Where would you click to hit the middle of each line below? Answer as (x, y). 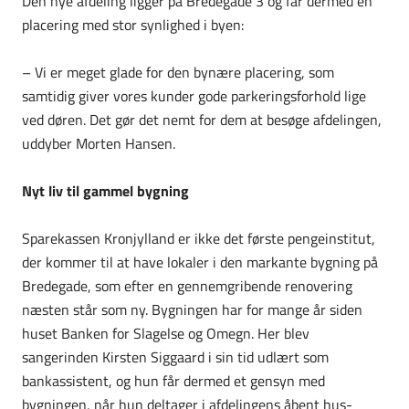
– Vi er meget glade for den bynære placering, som (178, 72)
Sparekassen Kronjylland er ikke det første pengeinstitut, (199, 238)
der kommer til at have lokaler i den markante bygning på (200, 262)
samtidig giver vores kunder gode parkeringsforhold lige (194, 95)
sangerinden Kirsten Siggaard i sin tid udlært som (175, 357)
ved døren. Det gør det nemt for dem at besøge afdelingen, (202, 119)
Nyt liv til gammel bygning (105, 190)
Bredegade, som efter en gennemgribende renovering (187, 285)
